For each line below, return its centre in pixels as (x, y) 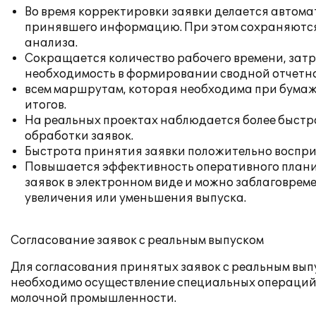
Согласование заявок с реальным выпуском (137, 241)
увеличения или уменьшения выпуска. (135, 198)
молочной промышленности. (93, 298)
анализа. (51, 43)
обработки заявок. (79, 136)
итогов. (45, 105)
